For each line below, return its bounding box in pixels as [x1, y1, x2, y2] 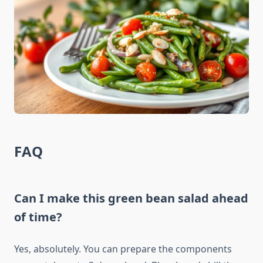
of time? [14, 209, 62, 225]
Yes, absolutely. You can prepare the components [14, 242, 232, 256]
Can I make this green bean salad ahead [14, 190, 248, 207]
